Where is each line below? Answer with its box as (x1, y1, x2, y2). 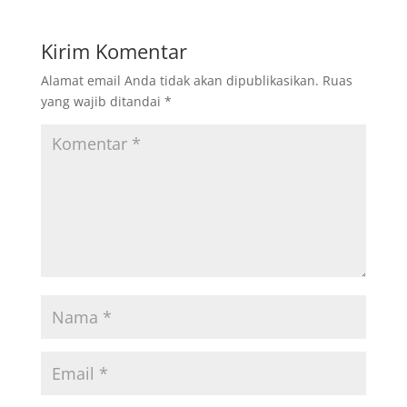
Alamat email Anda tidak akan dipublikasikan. (40, 71, 319, 89)
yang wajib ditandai (40, 92, 164, 110)
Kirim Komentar (40, 36, 187, 65)
